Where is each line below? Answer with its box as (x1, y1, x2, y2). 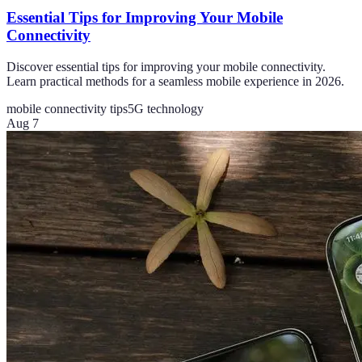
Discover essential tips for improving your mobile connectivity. (6, 60, 326, 74)
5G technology (128, 102, 204, 116)
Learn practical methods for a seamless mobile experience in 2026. (6, 74, 344, 89)
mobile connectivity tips (6, 102, 128, 116)
